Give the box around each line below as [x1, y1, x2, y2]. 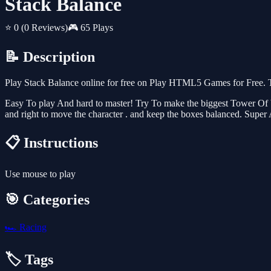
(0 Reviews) [21, 22, 68, 33]
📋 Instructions [5, 135, 98, 151]
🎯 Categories [5, 191, 90, 207]
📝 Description [5, 49, 95, 65]
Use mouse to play [5, 169, 76, 180]
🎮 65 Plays [68, 22, 113, 33]
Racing [17, 221, 47, 232]
